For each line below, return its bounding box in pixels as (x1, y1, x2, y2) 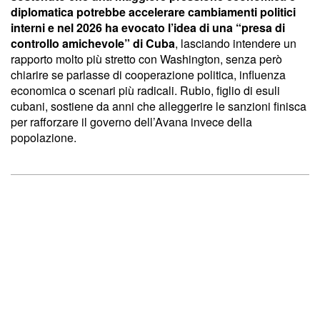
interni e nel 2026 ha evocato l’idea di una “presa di (11, 19, 285, 36)
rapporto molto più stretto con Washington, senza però (11, 50, 282, 67)
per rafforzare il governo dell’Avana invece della (11, 113, 252, 130)
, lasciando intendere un (175, 34, 296, 51)
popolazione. (11, 129, 76, 146)
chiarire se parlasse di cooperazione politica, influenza (11, 66, 286, 83)
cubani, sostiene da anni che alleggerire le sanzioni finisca (11, 97, 306, 114)
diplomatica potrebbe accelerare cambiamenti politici (11, 3, 296, 20)
